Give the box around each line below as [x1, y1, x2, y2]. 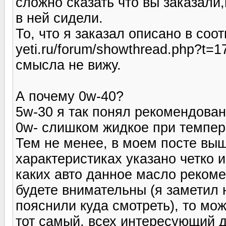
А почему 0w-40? [16, 88, 124, 104]
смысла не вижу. [16, 57, 121, 73]
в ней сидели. [16, 10, 103, 26]
